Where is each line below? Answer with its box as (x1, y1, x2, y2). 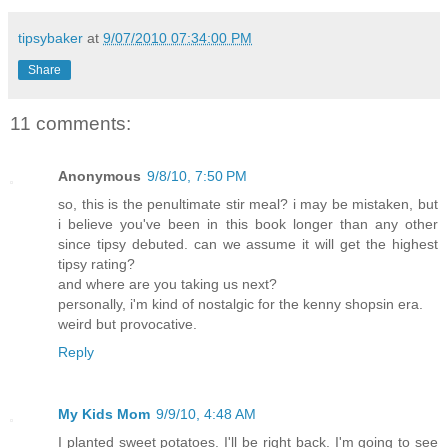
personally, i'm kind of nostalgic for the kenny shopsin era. (58, 295, 423, 312)
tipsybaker (18, 30, 83, 47)
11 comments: (10, 113, 131, 135)
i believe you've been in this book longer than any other (58, 215, 438, 232)
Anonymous (58, 167, 141, 184)
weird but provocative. (58, 315, 197, 332)
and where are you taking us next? (58, 275, 277, 292)
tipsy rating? (58, 255, 135, 272)
